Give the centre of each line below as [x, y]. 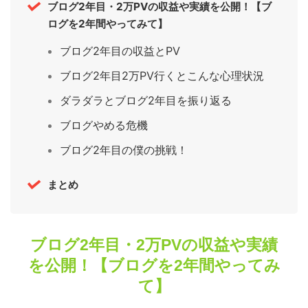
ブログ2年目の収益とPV [120, 51]
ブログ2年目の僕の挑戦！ [124, 150]
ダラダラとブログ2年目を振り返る [146, 101]
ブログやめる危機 [104, 125]
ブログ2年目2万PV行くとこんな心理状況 [162, 76]
